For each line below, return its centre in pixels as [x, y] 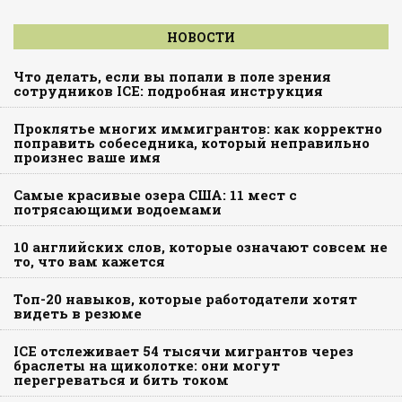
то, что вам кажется [89, 261]
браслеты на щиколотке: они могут [147, 365]
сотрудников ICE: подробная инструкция [168, 90]
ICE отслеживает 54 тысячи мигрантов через [184, 350]
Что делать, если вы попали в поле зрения [172, 76]
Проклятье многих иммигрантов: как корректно [198, 128]
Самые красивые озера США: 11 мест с [155, 194]
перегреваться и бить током [121, 379]
